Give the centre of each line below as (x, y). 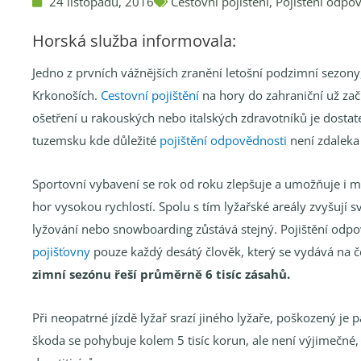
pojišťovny (61, 251)
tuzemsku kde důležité (96, 140)
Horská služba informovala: (134, 40)
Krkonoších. (66, 95)
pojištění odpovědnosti (223, 140)
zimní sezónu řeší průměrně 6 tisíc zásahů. (161, 274)
